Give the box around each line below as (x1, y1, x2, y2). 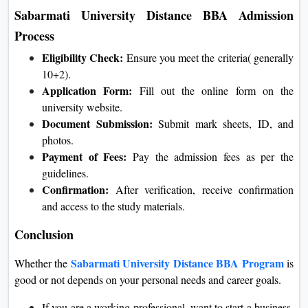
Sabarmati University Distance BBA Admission (14, 5, 294, 24)
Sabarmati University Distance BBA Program (70, 254, 284, 271)
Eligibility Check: (42, 49, 124, 65)
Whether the (14, 255, 71, 270)
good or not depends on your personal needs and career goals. (14, 272, 281, 287)
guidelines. (42, 165, 92, 180)
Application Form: (42, 82, 133, 98)
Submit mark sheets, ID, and (152, 115, 294, 131)
